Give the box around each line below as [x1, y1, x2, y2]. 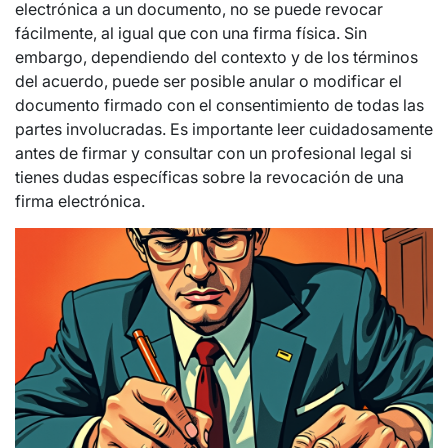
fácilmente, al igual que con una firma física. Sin [15, 23, 367, 44]
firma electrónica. [15, 191, 145, 212]
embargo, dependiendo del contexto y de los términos [15, 47, 418, 68]
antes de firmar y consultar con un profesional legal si [15, 143, 412, 164]
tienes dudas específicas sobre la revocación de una [15, 167, 404, 188]
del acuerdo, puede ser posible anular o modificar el [15, 71, 402, 92]
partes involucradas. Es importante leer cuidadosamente [15, 119, 433, 140]
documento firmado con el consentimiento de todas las [15, 95, 424, 116]
